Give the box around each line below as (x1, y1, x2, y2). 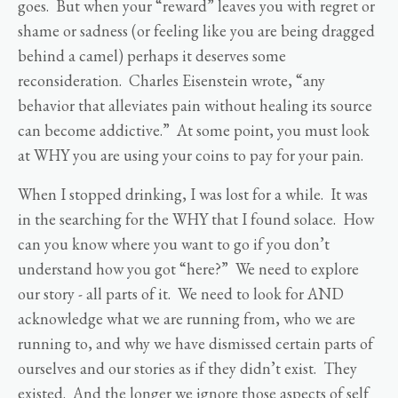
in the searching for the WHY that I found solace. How (18, 209, 374, 230)
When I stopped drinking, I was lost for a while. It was (18, 184, 368, 205)
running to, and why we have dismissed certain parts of (18, 333, 373, 354)
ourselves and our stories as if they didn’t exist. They (18, 358, 357, 379)
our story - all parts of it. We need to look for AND (18, 283, 344, 305)
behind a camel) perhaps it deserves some (18, 45, 286, 67)
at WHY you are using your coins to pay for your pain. (18, 145, 367, 166)
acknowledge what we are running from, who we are (18, 308, 355, 330)
